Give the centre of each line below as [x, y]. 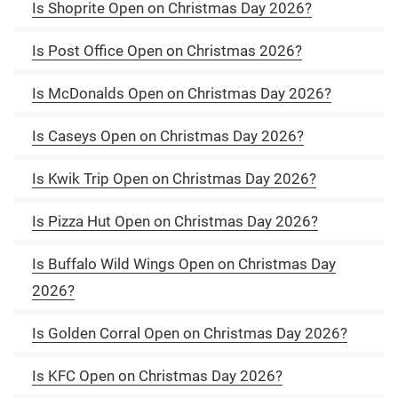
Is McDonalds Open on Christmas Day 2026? [182, 93]
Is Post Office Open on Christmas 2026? [167, 50]
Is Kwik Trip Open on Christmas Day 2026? [174, 178]
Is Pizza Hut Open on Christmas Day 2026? [175, 221]
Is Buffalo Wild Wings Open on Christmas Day [184, 263]
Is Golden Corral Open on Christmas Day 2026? [190, 333]
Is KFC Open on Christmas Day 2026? [157, 375]
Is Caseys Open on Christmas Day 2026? [168, 135]
